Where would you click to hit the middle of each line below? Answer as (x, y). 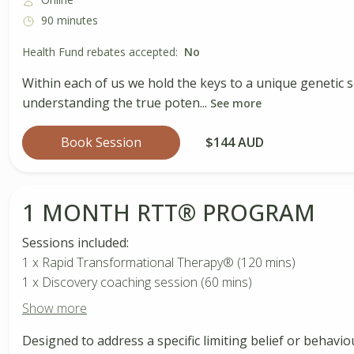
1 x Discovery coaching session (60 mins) (137, 282)
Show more (55, 308)
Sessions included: (75, 242)
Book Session (101, 142)
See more (236, 103)
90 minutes (70, 21)
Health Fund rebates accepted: (100, 51)
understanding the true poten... (116, 102)
